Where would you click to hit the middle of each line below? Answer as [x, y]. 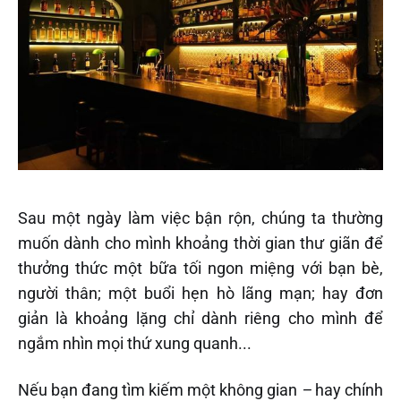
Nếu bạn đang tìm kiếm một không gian [159, 389]
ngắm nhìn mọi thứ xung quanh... [135, 343]
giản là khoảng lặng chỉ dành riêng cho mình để [200, 318]
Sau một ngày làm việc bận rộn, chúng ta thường [200, 218]
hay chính [347, 389]
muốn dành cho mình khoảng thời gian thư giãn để [200, 243]
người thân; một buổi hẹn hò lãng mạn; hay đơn [200, 293]
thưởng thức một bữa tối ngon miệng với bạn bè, [200, 268]
